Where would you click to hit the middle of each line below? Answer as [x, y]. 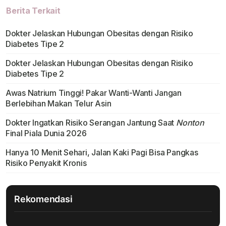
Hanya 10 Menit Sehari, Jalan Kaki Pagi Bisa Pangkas [102, 153]
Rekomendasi [43, 199]
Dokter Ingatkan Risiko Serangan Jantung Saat [91, 123]
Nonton [190, 123]
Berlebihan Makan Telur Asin [58, 104]
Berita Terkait [33, 11]
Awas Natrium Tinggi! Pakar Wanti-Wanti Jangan [94, 93]
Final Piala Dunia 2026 [46, 133]
